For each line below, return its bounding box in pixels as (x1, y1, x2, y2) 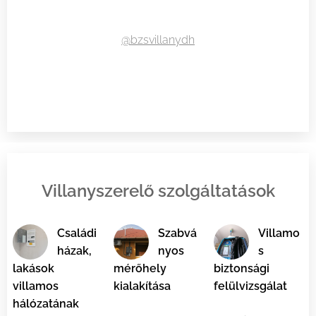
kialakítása (113, 279, 171, 293)
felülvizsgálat (214, 279, 288, 293)
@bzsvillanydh (121, 33, 195, 47)
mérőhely (113, 262, 166, 276)
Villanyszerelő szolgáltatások (41, 181, 275, 202)
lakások (13, 262, 55, 276)
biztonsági (214, 262, 270, 276)
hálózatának (13, 297, 80, 311)
